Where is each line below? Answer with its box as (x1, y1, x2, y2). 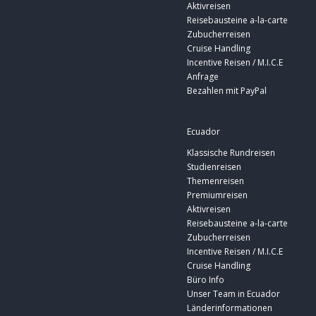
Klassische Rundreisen (187, 147, 275, 159)
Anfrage (187, 71, 219, 83)
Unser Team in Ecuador (187, 288, 280, 300)
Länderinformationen (187, 302, 272, 315)
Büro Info (187, 274, 224, 286)
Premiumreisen (187, 189, 248, 202)
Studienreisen (187, 161, 241, 174)
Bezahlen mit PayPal (187, 85, 267, 97)
